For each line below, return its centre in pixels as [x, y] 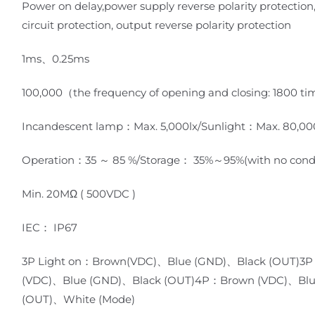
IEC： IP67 [50, 227]
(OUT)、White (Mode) [78, 299]
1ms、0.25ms [56, 58]
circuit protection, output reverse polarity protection [156, 25]
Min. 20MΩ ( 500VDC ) [79, 193]
